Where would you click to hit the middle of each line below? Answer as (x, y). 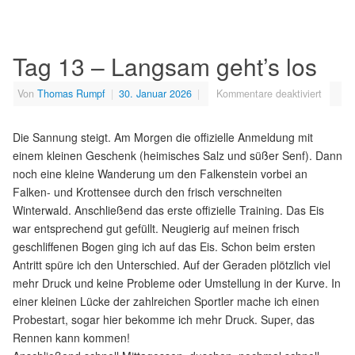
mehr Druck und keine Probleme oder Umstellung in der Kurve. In (177, 282)
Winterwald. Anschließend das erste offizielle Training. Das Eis (168, 210)
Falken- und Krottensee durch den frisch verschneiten (147, 191)
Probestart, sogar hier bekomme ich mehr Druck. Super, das (164, 319)
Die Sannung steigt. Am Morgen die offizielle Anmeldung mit (163, 137)
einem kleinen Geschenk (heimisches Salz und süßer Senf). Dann (177, 155)
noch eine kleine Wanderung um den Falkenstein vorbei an (160, 173)
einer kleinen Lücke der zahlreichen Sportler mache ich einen (166, 301)
